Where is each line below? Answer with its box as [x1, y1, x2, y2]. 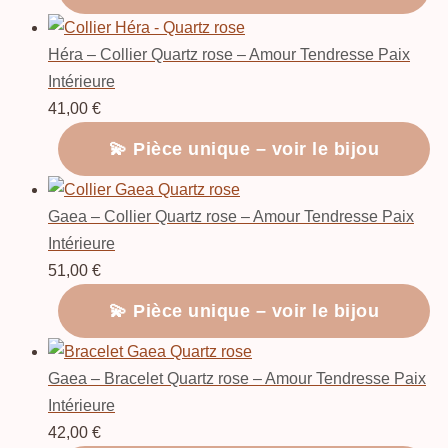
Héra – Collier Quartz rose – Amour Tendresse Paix [48, 45, 410, 63]
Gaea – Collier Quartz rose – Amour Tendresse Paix [48, 207, 414, 225]
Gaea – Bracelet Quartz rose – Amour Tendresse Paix [48, 369, 426, 387]
